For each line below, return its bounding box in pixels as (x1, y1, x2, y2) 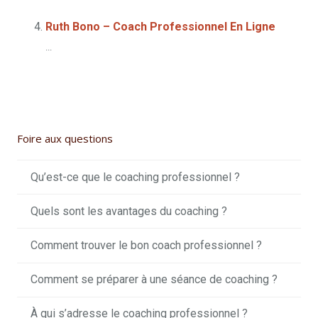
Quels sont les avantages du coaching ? (31, 204, 228, 218)
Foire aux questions (17, 131, 113, 146)
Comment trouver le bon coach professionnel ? (31, 238, 263, 252)
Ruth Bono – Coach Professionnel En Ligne (45, 20, 275, 34)
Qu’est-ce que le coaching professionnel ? (31, 170, 241, 184)
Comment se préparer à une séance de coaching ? (31, 273, 278, 287)
